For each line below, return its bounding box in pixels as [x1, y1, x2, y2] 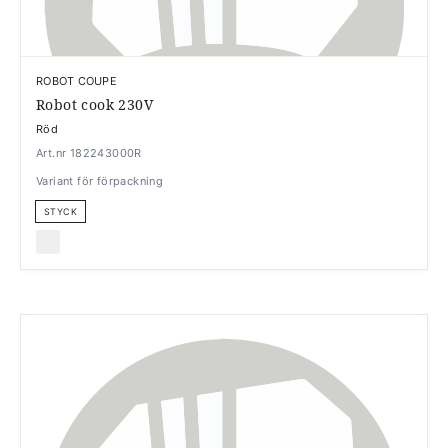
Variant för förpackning [36, 174, 164, 188]
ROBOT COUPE [36, 74, 118, 88]
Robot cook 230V [36, 95, 153, 114]
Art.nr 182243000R [36, 146, 142, 160]
